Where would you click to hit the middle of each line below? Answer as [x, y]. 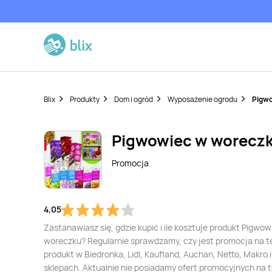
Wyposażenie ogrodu [202, 99]
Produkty [85, 99]
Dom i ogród [134, 99]
